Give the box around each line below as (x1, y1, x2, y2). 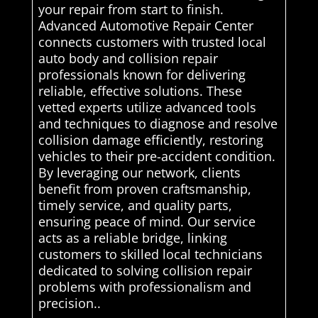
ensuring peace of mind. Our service (38, 213, 256, 231)
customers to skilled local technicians (38, 246, 263, 263)
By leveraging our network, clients (38, 164, 241, 182)
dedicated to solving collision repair (38, 262, 252, 280)
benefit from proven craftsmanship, (38, 180, 251, 198)
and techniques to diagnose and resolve (38, 115, 278, 133)
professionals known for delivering (38, 66, 246, 84)
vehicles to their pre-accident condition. (38, 148, 275, 165)
